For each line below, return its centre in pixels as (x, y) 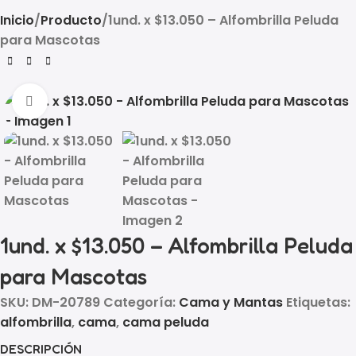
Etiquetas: (318, 302)
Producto (71, 20)
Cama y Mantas (231, 302)
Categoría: (139, 302)
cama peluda (166, 322)
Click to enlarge (95, 101)
